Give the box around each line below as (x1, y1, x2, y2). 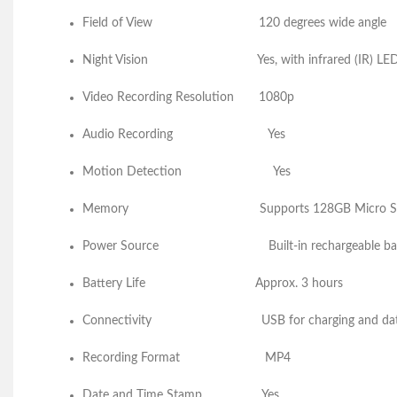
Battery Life (82, 277, 252, 290)
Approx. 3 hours (255, 277, 393, 290)
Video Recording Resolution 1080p (82, 91, 294, 104)
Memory (82, 203, 256, 215)
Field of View (82, 17, 255, 29)
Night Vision (82, 54, 254, 66)
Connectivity (82, 315, 258, 327)
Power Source (82, 240, 265, 253)
